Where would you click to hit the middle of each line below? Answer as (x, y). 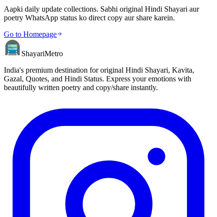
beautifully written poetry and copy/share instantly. (81, 88)
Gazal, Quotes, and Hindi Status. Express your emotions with (98, 79)
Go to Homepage (30, 34)
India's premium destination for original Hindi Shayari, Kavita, (99, 70)
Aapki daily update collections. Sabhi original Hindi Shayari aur (101, 9)
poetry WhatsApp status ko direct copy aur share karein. (89, 18)
